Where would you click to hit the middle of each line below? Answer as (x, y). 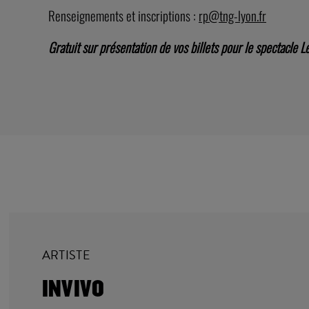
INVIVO (73, 289)
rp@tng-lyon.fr (232, 16)
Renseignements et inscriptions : (123, 16)
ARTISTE (66, 255)
